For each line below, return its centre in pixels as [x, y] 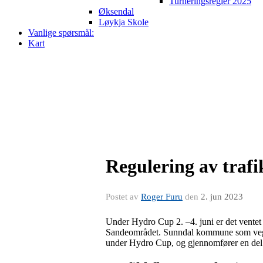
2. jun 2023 [222, 197]
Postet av [123, 197]
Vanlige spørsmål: [61, 33]
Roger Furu [162, 197]
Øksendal [116, 11]
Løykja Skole [124, 22]
